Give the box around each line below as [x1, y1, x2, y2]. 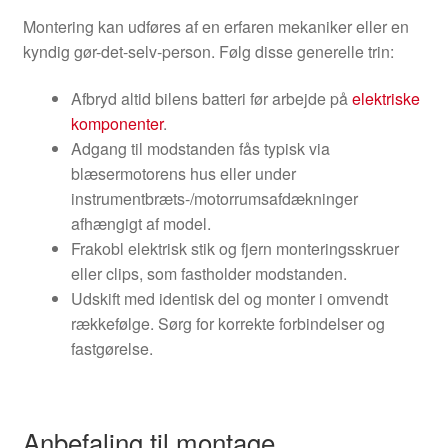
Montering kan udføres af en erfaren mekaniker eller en [22, 14, 409, 38]
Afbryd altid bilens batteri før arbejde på [70, 87, 352, 111]
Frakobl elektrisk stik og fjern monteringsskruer [70, 237, 399, 261]
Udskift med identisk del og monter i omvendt [70, 287, 388, 311]
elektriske [351, 87, 420, 111]
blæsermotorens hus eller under [70, 162, 296, 186]
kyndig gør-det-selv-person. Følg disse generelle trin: [22, 39, 394, 63]
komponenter [70, 112, 163, 136]
